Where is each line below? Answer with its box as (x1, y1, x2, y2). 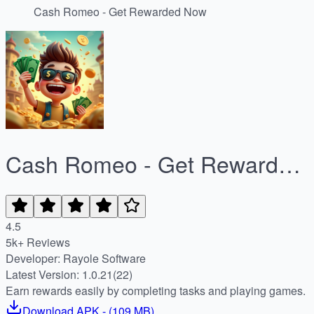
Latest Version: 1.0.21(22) (6, 266, 132, 282)
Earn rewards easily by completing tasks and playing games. (6, 282, 306, 299)
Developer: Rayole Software (63, 250, 146, 266)
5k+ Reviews (6, 233, 70, 250)
